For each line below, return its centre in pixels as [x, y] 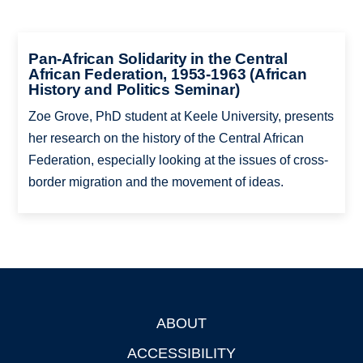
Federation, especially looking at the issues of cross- [178, 160]
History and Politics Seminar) [134, 89]
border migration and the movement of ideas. [156, 181]
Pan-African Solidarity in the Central [158, 58]
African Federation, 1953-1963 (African [167, 74]
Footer [37, 325]
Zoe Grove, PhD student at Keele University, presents [181, 116]
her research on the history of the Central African [166, 138]
